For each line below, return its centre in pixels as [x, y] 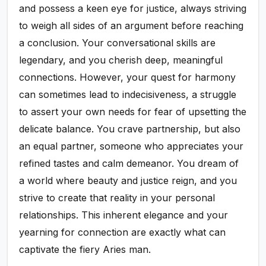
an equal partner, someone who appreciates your [132, 146]
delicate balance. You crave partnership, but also [130, 129]
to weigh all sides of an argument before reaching [132, 26]
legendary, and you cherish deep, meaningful [121, 60]
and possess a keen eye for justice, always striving [133, 9]
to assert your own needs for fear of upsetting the [133, 112]
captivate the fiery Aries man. [85, 250]
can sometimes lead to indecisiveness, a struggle [128, 95]
